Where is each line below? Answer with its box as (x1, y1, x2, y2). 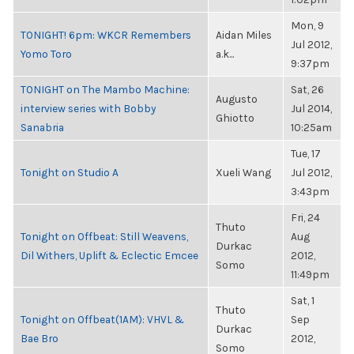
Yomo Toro (21, 47, 72, 60)
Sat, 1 (291, 294, 314, 307)
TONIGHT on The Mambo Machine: (21, 83, 190, 96)
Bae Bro (21, 332, 58, 345)
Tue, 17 (291, 147, 321, 160)
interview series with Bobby (21, 102, 156, 115)
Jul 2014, (291, 102, 332, 115)
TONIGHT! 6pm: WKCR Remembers (21, 28, 191, 41)
